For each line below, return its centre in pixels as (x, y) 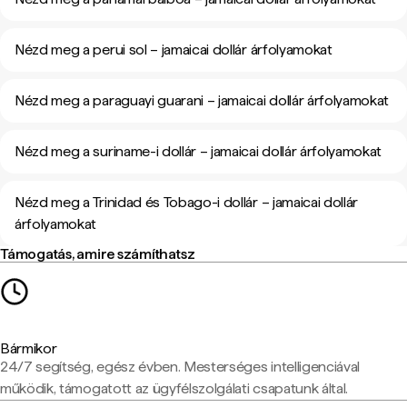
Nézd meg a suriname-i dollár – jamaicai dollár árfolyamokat (199, 151)
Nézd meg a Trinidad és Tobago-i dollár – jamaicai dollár (187, 202)
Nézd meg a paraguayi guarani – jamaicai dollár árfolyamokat (202, 100)
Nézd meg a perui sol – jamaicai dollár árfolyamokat (174, 50)
